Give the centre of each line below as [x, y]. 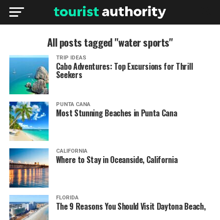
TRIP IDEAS [71, 58]
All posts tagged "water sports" [110, 42]
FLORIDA [67, 198]
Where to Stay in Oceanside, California [117, 160]
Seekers [69, 75]
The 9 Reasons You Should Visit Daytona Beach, [131, 206]
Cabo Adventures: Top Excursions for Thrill [124, 66]
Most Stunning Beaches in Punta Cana [116, 113]
